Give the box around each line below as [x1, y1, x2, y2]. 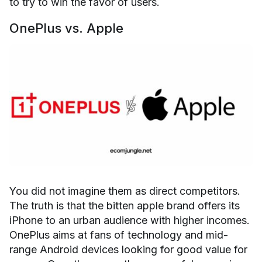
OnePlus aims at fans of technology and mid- [9, 229, 228, 242]
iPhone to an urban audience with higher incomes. [9, 214, 250, 227]
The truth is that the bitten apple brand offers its [9, 199, 240, 212]
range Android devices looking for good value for [9, 243, 247, 256]
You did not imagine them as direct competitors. [9, 185, 240, 198]
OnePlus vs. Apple [9, 20, 123, 36]
